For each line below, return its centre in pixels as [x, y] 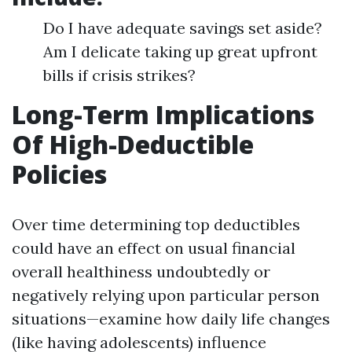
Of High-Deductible [133, 144]
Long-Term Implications [163, 114]
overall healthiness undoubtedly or [141, 271]
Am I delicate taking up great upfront [180, 51]
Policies [59, 174]
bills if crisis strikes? [119, 75]
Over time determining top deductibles [156, 224]
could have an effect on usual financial [154, 248]
